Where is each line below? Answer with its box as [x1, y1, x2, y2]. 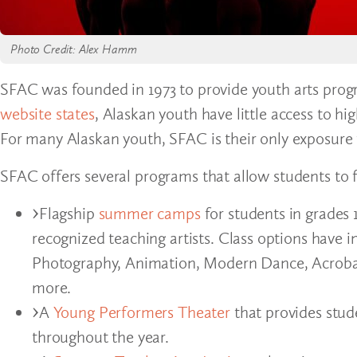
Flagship [38, 202, 99, 223]
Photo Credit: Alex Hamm [10, 41, 137, 57]
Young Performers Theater [53, 301, 230, 322]
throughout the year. [32, 326, 173, 347]
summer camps [98, 202, 201, 223]
